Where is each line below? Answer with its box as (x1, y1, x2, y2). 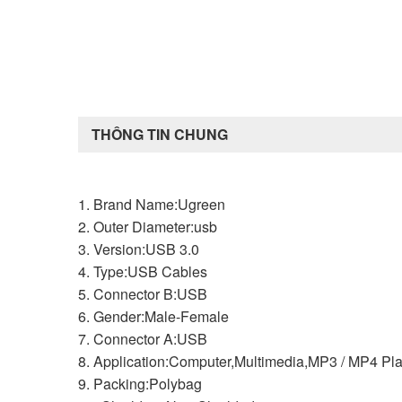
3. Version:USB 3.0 (78, 238, 199, 259)
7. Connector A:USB (78, 328, 207, 349)
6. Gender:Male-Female (78, 305, 229, 327)
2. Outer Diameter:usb (78, 215, 217, 237)
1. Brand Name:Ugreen (78, 193, 225, 214)
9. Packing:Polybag (78, 372, 202, 394)
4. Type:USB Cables (78, 260, 207, 282)
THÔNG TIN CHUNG (92, 123, 228, 144)
